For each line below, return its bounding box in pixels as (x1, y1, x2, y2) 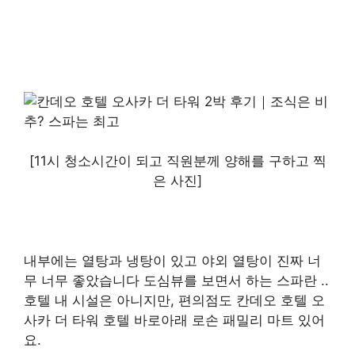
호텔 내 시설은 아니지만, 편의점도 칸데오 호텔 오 (24, 292, 325, 309)
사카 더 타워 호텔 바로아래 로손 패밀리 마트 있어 (24, 312, 325, 329)
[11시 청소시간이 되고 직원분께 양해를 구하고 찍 (29, 153, 326, 170)
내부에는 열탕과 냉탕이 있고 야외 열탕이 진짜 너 (24, 253, 321, 269)
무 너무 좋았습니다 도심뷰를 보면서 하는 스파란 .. (24, 273, 329, 289)
